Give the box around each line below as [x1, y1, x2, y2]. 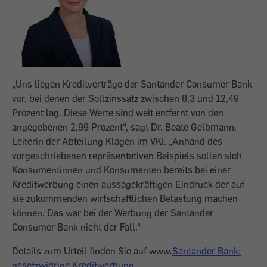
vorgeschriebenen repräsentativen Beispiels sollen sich [12, 150, 242, 162]
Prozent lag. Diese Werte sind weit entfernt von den [12, 107, 223, 119]
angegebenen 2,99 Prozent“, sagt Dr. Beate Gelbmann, [12, 121, 237, 133]
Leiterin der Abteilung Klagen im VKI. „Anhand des [12, 135, 222, 147]
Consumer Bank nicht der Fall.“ [12, 221, 141, 233]
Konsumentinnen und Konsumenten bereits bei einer [12, 164, 231, 176]
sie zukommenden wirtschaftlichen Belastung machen [12, 193, 238, 204]
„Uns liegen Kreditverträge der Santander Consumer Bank [12, 78, 252, 90]
